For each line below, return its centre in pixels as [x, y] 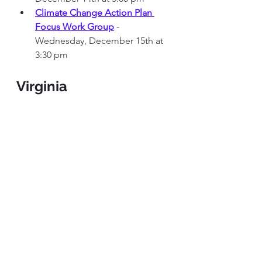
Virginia [42, 86]
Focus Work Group [75, 26]
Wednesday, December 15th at [100, 40]
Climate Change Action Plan [95, 12]
